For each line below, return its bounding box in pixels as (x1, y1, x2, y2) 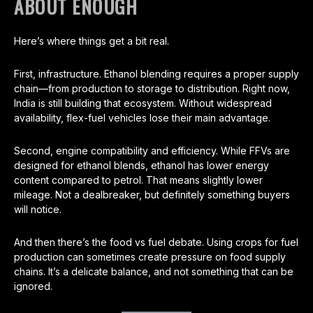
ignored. (14, 280, 52, 293)
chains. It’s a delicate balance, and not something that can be (14, 265, 293, 278)
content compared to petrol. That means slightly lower (14, 174, 263, 187)
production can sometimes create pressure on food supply (14, 251, 286, 263)
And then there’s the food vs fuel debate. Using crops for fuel (14, 236, 298, 249)
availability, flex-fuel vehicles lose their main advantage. (14, 112, 270, 124)
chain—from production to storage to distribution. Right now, (14, 82, 290, 95)
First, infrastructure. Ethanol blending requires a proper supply (14, 68, 299, 80)
